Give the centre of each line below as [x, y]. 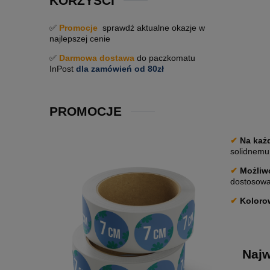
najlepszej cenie [80, 39]
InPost [63, 69]
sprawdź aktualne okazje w [152, 28]
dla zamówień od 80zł [120, 69]
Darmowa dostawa [97, 58]
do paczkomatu [165, 58]
